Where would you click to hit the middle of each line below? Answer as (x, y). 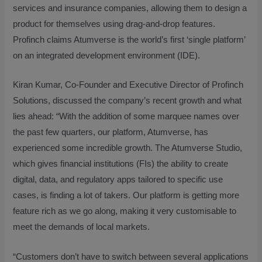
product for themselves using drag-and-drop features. (114, 24)
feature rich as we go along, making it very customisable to (125, 211)
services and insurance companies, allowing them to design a (130, 8)
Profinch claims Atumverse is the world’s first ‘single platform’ (129, 39)
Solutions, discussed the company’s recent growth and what (127, 101)
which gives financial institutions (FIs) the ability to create (121, 164)
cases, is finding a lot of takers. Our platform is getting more (126, 196)
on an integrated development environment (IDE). (107, 55)
